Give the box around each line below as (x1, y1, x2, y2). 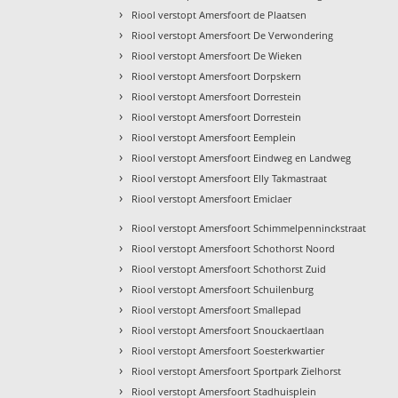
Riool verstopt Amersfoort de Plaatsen (131, 7, 307, 21)
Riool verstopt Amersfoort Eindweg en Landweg (131, 150, 352, 164)
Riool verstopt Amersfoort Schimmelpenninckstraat (131, 220, 367, 235)
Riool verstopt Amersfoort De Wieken (131, 48, 303, 62)
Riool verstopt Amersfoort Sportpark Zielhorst (131, 363, 342, 378)
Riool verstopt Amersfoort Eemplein (131, 130, 297, 144)
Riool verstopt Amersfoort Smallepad (131, 302, 302, 316)
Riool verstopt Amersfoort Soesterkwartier (131, 343, 325, 357)
